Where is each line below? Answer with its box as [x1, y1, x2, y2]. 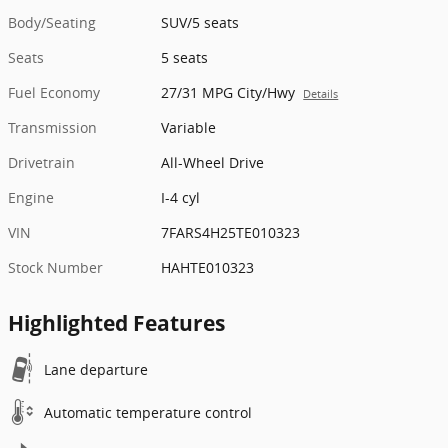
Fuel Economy [8, 83, 100, 103]
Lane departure [44, 360, 148, 380]
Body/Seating [8, 13, 96, 33]
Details [303, 87, 339, 102]
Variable [161, 118, 217, 138]
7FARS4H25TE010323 [161, 223, 301, 243]
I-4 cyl [161, 188, 201, 208]
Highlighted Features [8, 309, 225, 338]
